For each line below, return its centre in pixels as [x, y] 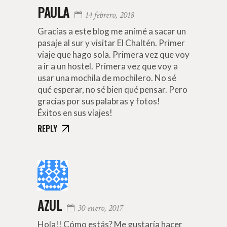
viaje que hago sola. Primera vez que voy [113, 54]
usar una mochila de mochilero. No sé [107, 78]
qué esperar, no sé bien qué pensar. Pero [112, 89]
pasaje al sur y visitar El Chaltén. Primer [111, 43]
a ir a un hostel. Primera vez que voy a [108, 66]
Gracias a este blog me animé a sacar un [112, 31]
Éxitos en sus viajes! [75, 112]
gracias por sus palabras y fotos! [99, 101]
